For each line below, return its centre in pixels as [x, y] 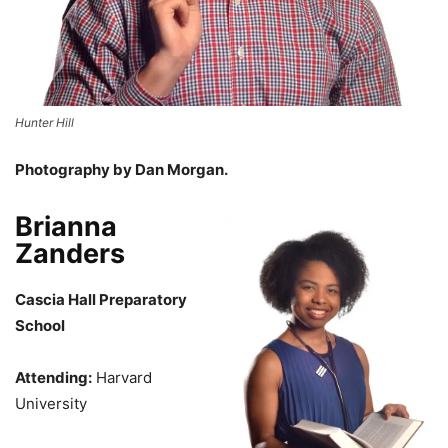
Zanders [70, 253]
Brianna [66, 226]
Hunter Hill [44, 122]
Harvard [122, 377]
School [40, 325]
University [51, 403]
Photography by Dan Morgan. [121, 169]
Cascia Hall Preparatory [101, 299]
